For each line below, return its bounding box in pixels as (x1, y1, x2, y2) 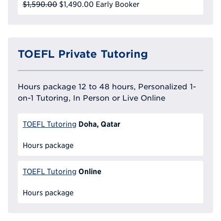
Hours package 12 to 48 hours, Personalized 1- (18, 81, 196, 91)
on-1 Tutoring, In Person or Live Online (18, 93, 165, 102)
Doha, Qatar (78, 119, 120, 128)
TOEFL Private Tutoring (18, 47, 148, 60)
